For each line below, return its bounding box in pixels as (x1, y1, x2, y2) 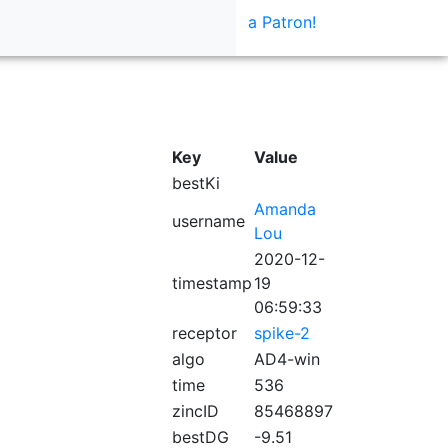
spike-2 (254, 323, 310, 343)
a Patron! (248, 12, 316, 32)
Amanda (254, 199, 316, 219)
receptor (172, 323, 237, 343)
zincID (172, 401, 219, 421)
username (172, 211, 245, 231)
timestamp (172, 273, 252, 293)
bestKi (172, 173, 220, 193)
